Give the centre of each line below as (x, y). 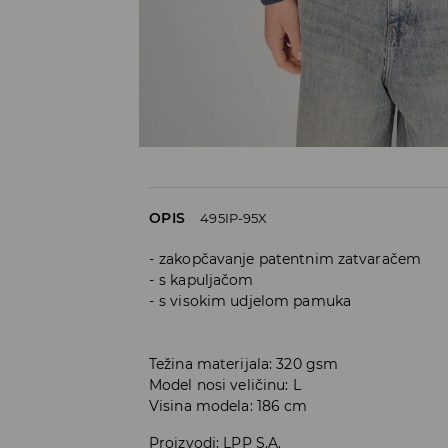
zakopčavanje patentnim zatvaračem (290, 258)
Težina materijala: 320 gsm (244, 363)
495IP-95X (234, 217)
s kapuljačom (206, 279)
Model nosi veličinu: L (225, 384)
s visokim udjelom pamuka (255, 300)
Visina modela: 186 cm (228, 405)
